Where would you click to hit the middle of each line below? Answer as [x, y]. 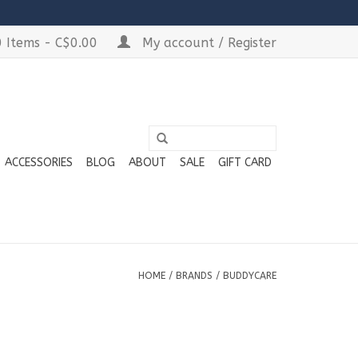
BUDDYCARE [250, 276]
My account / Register [207, 43]
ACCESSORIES [39, 163]
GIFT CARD [245, 163]
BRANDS [194, 276]
